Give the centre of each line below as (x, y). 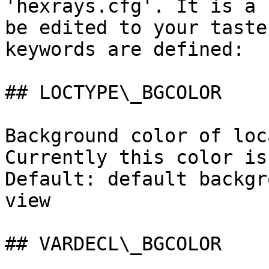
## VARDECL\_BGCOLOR (113, 244)
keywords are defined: (125, 49)
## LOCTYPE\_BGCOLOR (113, 92)
